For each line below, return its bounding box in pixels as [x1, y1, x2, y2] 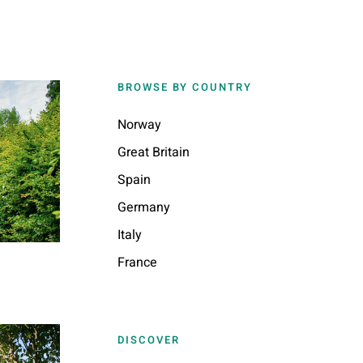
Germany [117, 198, 170, 217]
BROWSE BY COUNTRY [117, 79, 252, 95]
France [117, 253, 157, 272]
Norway [117, 115, 161, 135]
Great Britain [117, 143, 190, 162]
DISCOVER [117, 332, 180, 348]
